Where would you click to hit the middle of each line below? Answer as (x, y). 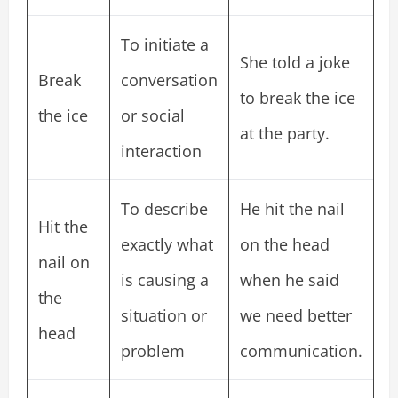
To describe (164, 208)
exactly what (167, 244)
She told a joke (295, 62)
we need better (296, 315)
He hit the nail (292, 208)
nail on (64, 262)
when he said (290, 279)
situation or (164, 315)
